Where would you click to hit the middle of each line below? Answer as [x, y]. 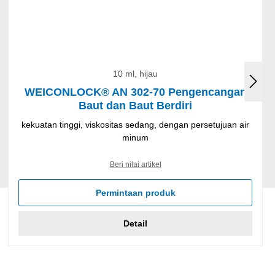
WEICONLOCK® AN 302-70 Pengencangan [135, 92]
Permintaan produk [135, 193]
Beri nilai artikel [135, 165]
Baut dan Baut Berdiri [136, 106]
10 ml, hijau [136, 74]
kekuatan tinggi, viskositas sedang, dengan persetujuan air [136, 125]
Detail [136, 224]
